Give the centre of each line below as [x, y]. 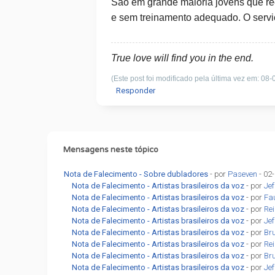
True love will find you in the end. [182, 58]
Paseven [243, 174]
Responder [135, 91]
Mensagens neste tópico [110, 150]
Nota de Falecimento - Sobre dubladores [136, 174]
